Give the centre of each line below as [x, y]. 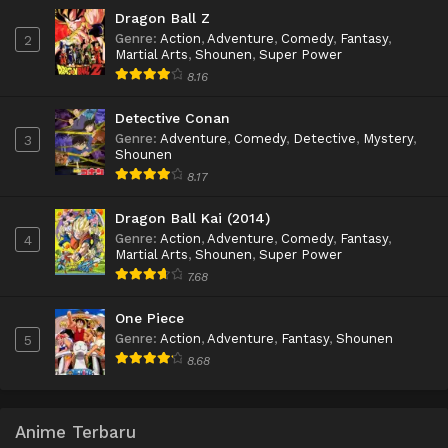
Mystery [388, 139]
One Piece [149, 318]
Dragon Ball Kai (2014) [192, 218]
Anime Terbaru [75, 431]
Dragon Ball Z [162, 18]
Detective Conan [172, 118]
